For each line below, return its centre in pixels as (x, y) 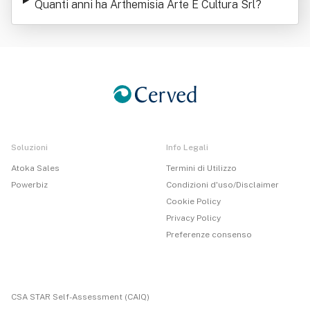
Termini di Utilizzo (201, 168)
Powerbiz (29, 185)
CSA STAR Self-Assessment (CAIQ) (80, 297)
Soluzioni (29, 147)
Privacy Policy (193, 218)
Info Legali (187, 147)
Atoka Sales (35, 168)
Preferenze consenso (209, 235)
